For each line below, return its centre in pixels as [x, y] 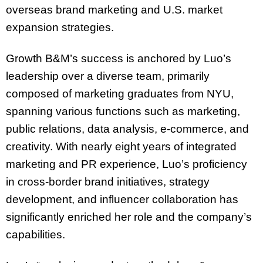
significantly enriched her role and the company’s [129, 217]
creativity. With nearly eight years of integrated [121, 146]
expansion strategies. [60, 27]
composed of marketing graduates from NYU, [120, 93]
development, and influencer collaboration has [122, 199]
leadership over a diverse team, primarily [108, 76]
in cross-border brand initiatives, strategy [108, 181]
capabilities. [36, 234]
